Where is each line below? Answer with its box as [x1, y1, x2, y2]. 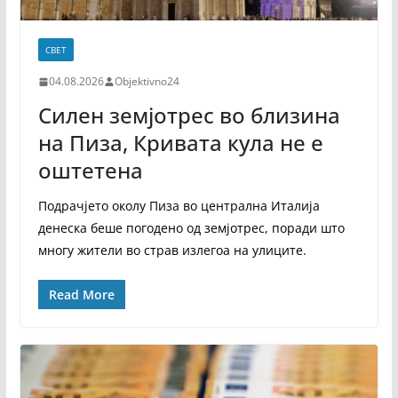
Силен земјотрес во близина [37, 100, 340, 131]
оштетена [37, 155, 143, 186]
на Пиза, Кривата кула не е [37, 128, 323, 158]
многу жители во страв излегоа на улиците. [37, 242, 306, 259]
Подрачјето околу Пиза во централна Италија [37, 197, 320, 215]
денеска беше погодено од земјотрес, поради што [37, 219, 345, 237]
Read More [48, 286, 115, 304]
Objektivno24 [114, 74, 179, 90]
